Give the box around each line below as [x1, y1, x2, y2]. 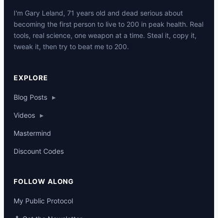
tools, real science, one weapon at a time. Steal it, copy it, [14, 31, 197, 39]
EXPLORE [14, 73, 48, 82]
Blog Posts [14, 92, 47, 101]
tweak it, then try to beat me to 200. [14, 42, 129, 51]
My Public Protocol [14, 196, 73, 205]
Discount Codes [14, 146, 64, 155]
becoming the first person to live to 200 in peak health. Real [14, 19, 203, 28]
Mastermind [14, 128, 51, 137]
